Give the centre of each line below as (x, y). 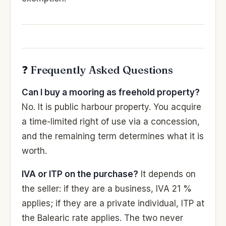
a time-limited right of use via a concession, (111, 121)
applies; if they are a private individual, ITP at (113, 203)
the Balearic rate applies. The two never (102, 218)
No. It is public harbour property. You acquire (111, 107)
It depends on (167, 174)
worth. (34, 151)
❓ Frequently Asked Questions (98, 70)
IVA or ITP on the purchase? (80, 174)
